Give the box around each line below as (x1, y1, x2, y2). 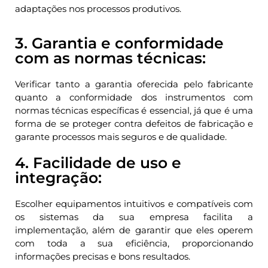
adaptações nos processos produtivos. (15, 3, 181, 15)
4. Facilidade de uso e (15, 154, 181, 172)
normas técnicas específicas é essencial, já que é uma (15, 105, 253, 117)
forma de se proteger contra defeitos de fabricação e (15, 118, 253, 130)
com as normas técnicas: (15, 49, 206, 68)
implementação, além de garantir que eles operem (15, 224, 253, 236)
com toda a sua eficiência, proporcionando (15, 237, 253, 249)
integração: (15, 169, 102, 187)
